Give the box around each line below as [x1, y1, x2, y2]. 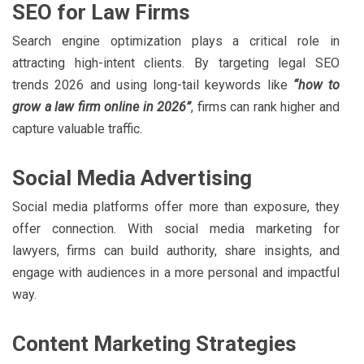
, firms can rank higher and [191, 98, 340, 115]
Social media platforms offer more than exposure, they [12, 198, 340, 214]
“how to [292, 76, 340, 93]
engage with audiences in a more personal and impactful [12, 264, 340, 280]
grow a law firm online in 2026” [12, 98, 192, 115]
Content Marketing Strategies [12, 331, 297, 356]
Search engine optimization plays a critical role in [12, 32, 340, 49]
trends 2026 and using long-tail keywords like [12, 76, 293, 93]
